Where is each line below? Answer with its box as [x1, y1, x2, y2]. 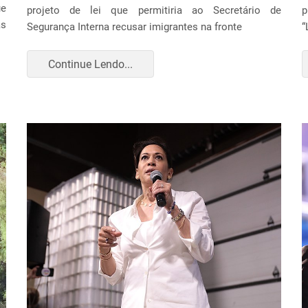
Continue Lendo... [48, 57, 133, 71]
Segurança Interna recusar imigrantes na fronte [27, 21, 242, 33]
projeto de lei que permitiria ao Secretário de [27, 4, 281, 16]
